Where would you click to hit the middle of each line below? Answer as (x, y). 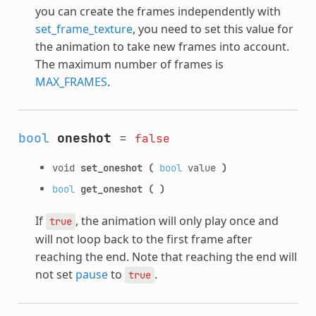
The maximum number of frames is (129, 64)
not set (55, 274)
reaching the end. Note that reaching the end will (166, 256)
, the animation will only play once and (177, 220)
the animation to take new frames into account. (162, 46)
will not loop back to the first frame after (144, 239)
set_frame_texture (84, 29)
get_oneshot (111, 188)
